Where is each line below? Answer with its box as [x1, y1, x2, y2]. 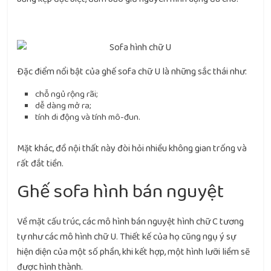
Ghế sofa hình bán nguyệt [17, 177, 224, 207]
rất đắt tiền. [17, 156, 64, 171]
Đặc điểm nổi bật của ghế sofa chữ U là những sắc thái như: [17, 64, 247, 79]
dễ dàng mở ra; [35, 99, 92, 113]
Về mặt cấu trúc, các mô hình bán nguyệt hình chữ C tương [17, 214, 244, 229]
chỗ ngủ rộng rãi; [35, 87, 99, 101]
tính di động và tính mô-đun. [35, 110, 141, 124]
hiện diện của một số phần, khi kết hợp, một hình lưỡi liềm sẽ [17, 244, 250, 260]
